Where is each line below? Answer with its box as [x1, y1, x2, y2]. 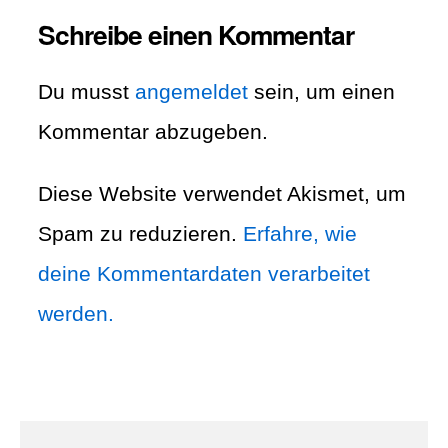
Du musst [37, 80, 135, 104]
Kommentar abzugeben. [37, 120, 268, 144]
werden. [37, 302, 114, 326]
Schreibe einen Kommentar [37, 15, 354, 54]
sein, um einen [247, 80, 395, 104]
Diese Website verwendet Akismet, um [37, 182, 406, 206]
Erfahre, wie [242, 222, 357, 246]
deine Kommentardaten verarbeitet [37, 262, 370, 286]
